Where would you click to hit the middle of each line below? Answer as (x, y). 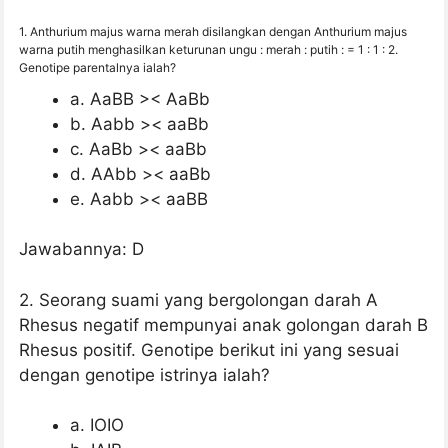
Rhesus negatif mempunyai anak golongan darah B (223, 324)
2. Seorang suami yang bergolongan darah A (198, 299)
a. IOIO (97, 425)
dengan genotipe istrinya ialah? (144, 374)
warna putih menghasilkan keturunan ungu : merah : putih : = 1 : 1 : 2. (208, 49)
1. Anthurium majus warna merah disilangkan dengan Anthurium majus (213, 31)
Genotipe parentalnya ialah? (97, 67)
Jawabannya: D (81, 249)
